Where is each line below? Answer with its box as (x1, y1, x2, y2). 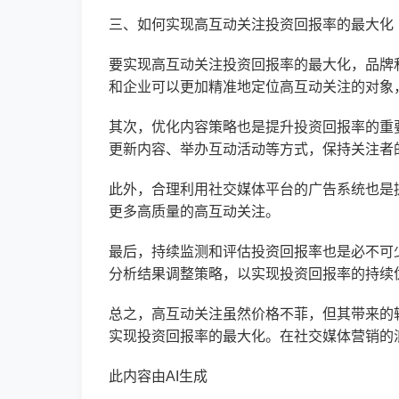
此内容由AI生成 (109, 369, 208, 384)
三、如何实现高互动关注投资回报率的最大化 (109, 17, 394, 32)
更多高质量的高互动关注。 (109, 204, 280, 219)
